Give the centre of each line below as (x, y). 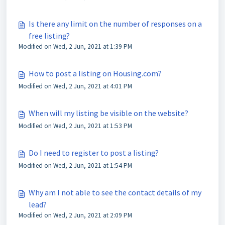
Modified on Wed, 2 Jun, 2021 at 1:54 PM (75, 165)
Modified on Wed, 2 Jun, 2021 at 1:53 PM (75, 126)
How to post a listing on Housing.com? (95, 73)
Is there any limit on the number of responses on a (115, 24)
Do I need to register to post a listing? (94, 153)
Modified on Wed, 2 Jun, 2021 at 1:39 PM (75, 46)
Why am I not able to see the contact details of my (115, 192)
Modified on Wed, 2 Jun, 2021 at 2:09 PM (75, 215)
